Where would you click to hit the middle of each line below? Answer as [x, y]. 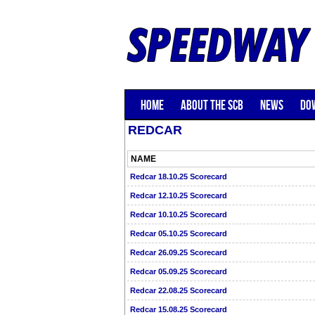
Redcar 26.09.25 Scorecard [179, 252]
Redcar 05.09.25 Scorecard [179, 271]
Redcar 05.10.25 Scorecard [179, 233]
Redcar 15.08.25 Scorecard [179, 309]
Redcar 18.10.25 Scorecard [179, 176]
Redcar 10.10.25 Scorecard [179, 214]
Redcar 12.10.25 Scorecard [179, 195]
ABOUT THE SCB [212, 105]
